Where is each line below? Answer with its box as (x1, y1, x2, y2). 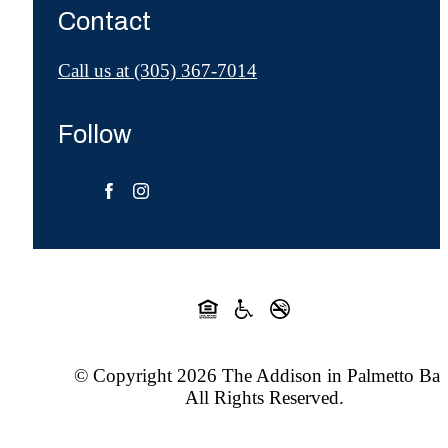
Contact (58, 8, 151, 36)
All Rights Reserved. (184, 386, 344, 408)
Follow (58, 121, 132, 149)
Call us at (58, 60, 129, 82)
